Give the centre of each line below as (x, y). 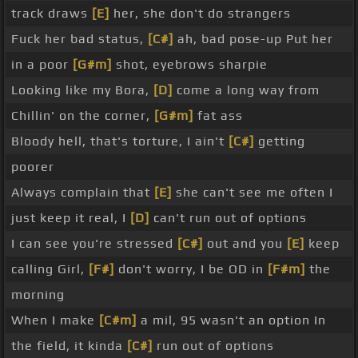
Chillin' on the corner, (83, 116)
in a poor (42, 65)
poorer (33, 167)
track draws (52, 14)
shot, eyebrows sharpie (190, 65)
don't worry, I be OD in (191, 269)
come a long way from (246, 90)
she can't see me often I (253, 193)
